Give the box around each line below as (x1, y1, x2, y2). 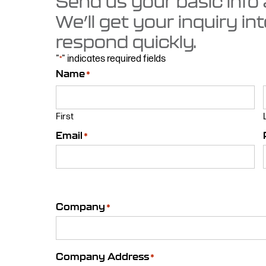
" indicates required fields (62, 53, 166, 65)
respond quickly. (56, 32, 197, 52)
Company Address (56, 251, 150, 262)
